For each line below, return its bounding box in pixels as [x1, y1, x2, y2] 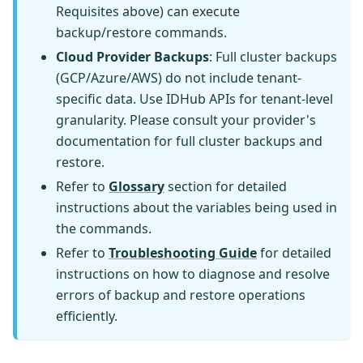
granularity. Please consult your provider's [56, 111, 316, 130]
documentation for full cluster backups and [56, 132, 322, 151]
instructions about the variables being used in [56, 199, 337, 217]
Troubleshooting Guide [109, 244, 257, 263]
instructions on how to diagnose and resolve [56, 265, 330, 284]
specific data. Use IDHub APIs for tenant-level [56, 90, 333, 109]
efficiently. [56, 307, 117, 326]
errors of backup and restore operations [56, 286, 305, 305]
